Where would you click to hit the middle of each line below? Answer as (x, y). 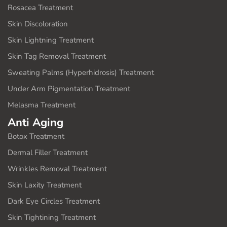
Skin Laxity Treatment (45, 185)
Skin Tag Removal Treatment (57, 56)
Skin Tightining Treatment (52, 217)
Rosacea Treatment (40, 8)
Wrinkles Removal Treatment (57, 169)
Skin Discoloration (38, 24)
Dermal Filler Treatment (48, 153)
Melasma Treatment (42, 105)
